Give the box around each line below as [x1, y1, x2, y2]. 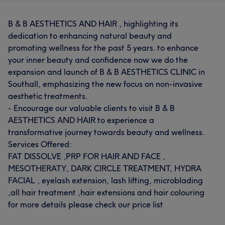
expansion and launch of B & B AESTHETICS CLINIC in [8, 67, 205, 77]
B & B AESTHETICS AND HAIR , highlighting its [8, 19, 178, 29]
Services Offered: [8, 139, 72, 149]
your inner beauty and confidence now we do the [8, 55, 188, 65]
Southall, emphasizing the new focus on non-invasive [8, 79, 202, 89]
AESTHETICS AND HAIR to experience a [8, 115, 154, 125]
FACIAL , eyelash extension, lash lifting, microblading [8, 175, 203, 185]
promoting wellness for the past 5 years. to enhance [8, 43, 198, 53]
